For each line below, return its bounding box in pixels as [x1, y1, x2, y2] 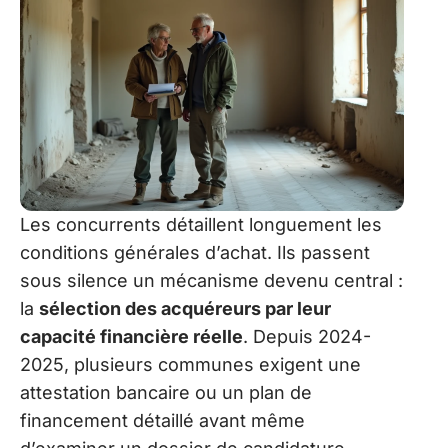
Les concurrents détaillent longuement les [20, 213, 382, 235]
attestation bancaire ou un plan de [20, 381, 312, 403]
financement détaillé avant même [20, 409, 305, 431]
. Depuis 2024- [243, 325, 371, 347]
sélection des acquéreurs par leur [39, 297, 331, 319]
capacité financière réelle [20, 325, 243, 347]
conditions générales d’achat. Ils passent [20, 241, 370, 263]
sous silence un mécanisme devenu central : [20, 269, 403, 291]
